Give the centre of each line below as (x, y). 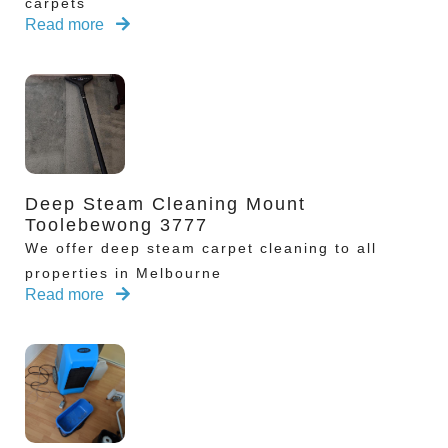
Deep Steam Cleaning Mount (165, 203)
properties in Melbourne (123, 272)
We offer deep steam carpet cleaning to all (201, 247)
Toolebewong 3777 (116, 224)
